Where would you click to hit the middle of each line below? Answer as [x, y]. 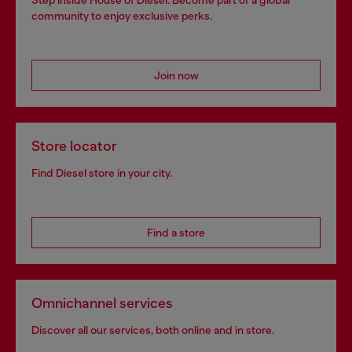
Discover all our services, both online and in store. [153, 330]
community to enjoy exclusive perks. [122, 15]
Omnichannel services [102, 303]
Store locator [74, 146]
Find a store [176, 232]
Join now [176, 75]
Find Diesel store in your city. [102, 172]
